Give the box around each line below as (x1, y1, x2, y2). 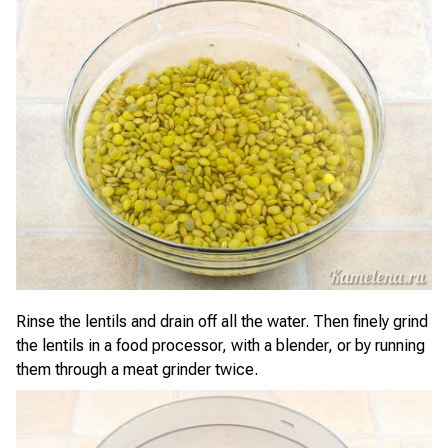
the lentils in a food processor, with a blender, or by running (16, 336, 425, 355)
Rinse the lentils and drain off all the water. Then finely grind (16, 312, 428, 331)
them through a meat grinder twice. (16, 360, 258, 379)
